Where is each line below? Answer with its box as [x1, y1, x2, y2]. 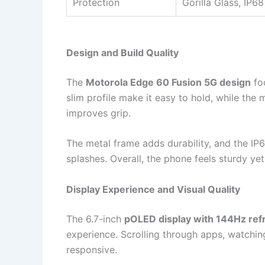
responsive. [66, 244, 117, 256]
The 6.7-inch [66, 213, 124, 225]
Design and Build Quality [66, 46, 179, 59]
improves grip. [66, 106, 131, 119]
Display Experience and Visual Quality [66, 183, 240, 196]
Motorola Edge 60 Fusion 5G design [86, 76, 251, 88]
